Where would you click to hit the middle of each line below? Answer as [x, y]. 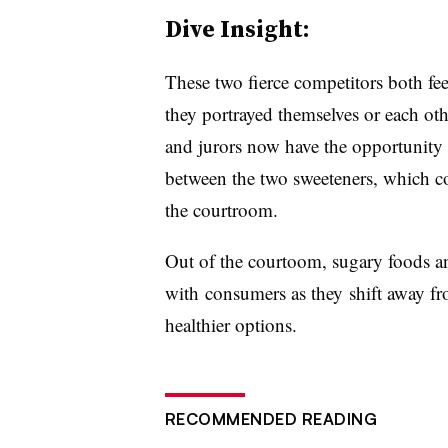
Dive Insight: [237, 28]
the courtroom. [224, 209]
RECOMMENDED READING [270, 418]
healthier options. [233, 324]
